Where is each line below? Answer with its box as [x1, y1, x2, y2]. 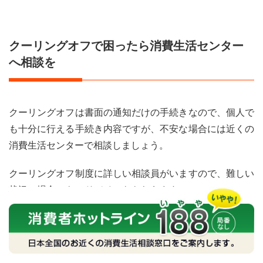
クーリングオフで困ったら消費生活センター [9, 39, 244, 52]
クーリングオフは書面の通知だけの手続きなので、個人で [9, 107, 254, 117]
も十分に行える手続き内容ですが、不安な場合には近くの [9, 123, 254, 134]
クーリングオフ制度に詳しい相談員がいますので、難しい [9, 168, 254, 178]
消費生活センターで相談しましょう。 [9, 140, 168, 150]
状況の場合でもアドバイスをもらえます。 [9, 184, 187, 195]
